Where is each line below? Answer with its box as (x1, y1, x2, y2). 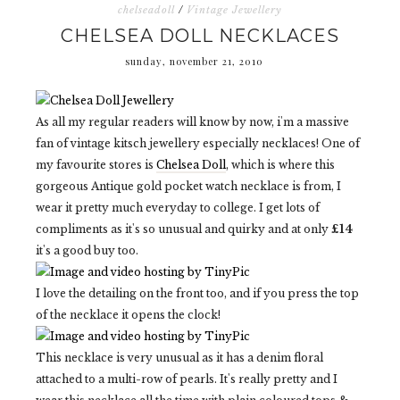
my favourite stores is (36, 158, 156, 171)
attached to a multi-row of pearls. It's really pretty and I (36, 372, 337, 386)
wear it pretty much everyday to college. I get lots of (36, 201, 320, 214)
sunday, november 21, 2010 (125, 54, 263, 68)
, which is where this (226, 158, 335, 171)
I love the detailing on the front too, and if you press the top (36, 287, 359, 300)
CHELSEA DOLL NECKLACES (61, 25, 339, 46)
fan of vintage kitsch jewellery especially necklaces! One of (36, 137, 360, 150)
